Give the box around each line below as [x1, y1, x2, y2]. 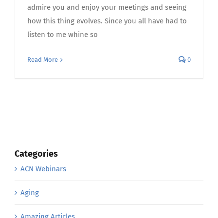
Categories [15, 148, 58, 160]
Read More [27, 56, 58, 64]
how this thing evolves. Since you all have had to [27, 17, 187, 26]
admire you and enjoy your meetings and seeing [27, 3, 186, 12]
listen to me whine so [27, 30, 98, 39]
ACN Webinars [20, 164, 66, 173]
